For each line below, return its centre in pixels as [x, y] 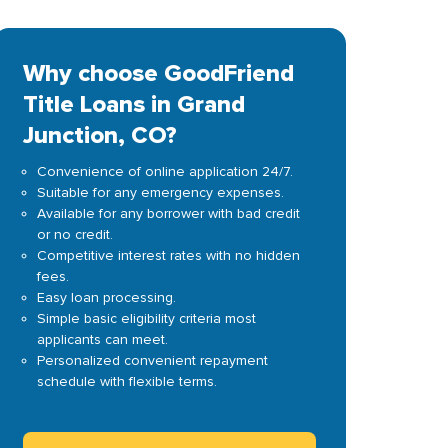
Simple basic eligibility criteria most [146, 318]
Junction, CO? [99, 135]
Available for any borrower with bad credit [168, 213]
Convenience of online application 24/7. [164, 171]
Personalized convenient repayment [152, 360]
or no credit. [74, 234]
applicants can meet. [102, 339]
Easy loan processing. [106, 297]
